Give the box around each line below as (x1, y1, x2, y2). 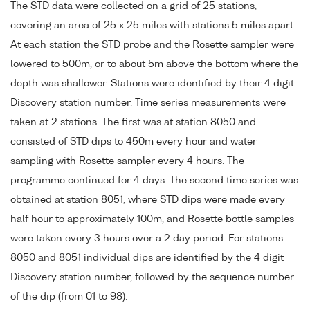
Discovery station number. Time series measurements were (10, 98, 286, 108)
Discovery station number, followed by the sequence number (10, 272, 294, 282)
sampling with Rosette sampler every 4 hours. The (10, 156, 244, 166)
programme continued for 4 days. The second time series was (10, 175, 298, 185)
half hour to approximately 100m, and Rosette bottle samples (10, 214, 294, 224)
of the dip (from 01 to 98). (10, 291, 127, 302)
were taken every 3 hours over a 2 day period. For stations (10, 233, 283, 244)
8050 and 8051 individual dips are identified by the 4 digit (10, 253, 284, 263)
